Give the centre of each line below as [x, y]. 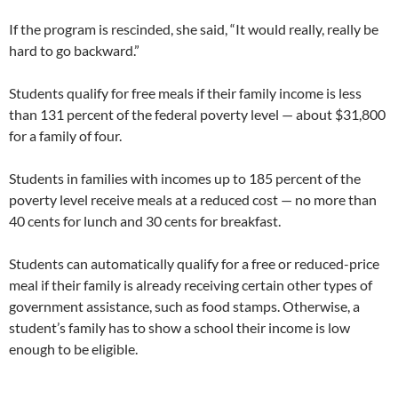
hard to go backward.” [74, 50]
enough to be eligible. [73, 349]
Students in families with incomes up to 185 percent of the [185, 178]
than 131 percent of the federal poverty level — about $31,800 [197, 114]
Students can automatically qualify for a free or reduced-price [194, 263]
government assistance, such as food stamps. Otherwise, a [184, 306]
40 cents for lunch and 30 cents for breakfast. [145, 221]
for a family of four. [65, 135]
